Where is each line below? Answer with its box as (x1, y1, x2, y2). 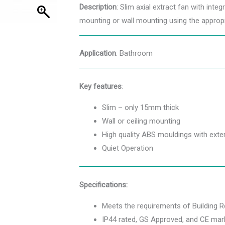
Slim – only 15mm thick (102, 102, 179, 112)
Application (79, 49, 116, 58)
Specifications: (79, 180, 128, 189)
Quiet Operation (102, 143, 153, 153)
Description (79, 2, 117, 12)
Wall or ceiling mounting (102, 116, 180, 126)
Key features (79, 81, 122, 91)
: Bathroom (116, 49, 153, 58)
